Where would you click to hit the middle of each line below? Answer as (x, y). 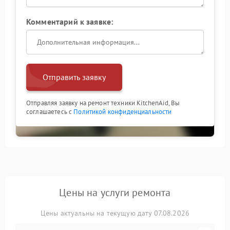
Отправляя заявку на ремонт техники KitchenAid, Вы (103, 103)
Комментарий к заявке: (70, 22)
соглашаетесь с (50, 112)
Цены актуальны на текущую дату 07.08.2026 (115, 213)
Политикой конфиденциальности (123, 112)
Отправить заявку (74, 77)
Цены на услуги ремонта (115, 193)
